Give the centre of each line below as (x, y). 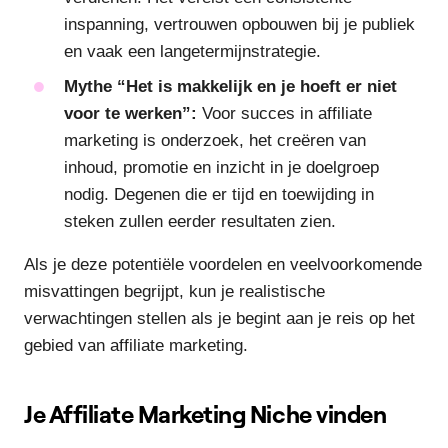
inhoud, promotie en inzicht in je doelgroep (221, 167)
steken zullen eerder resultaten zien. (200, 221)
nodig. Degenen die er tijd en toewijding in (219, 194)
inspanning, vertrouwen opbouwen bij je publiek (239, 24)
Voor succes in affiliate (284, 113)
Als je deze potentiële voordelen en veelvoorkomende (223, 264)
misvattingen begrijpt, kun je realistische (174, 291)
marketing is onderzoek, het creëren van (215, 140)
